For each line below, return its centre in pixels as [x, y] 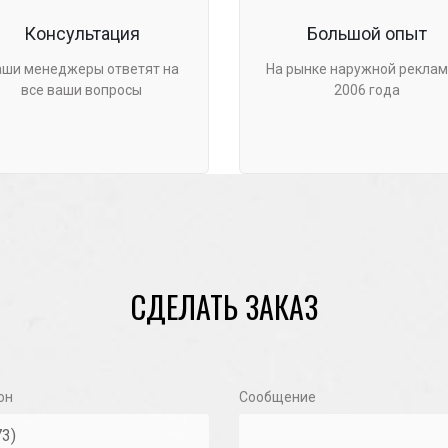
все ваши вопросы [81, 90]
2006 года [366, 90]
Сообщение [277, 397]
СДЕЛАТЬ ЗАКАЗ [224, 307]
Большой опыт [366, 34]
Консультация [81, 34]
